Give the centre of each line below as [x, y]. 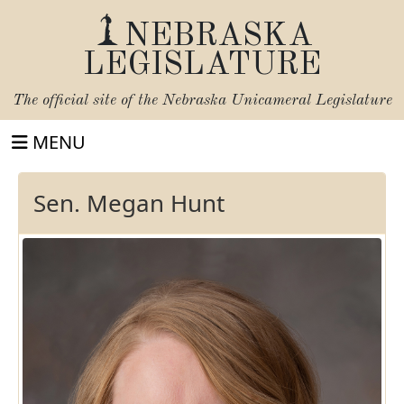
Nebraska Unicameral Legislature [277, 101]
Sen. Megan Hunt [129, 203]
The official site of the [87, 101]
